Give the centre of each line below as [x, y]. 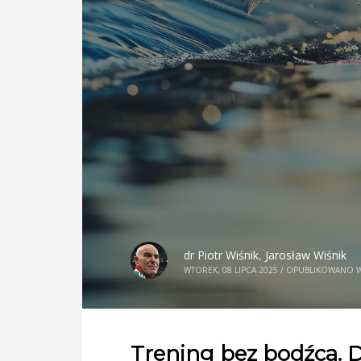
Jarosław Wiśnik [306, 255]
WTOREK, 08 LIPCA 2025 [231, 270]
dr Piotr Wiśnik [221, 255]
